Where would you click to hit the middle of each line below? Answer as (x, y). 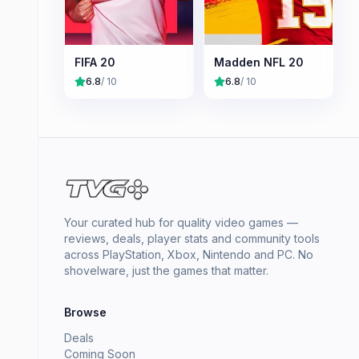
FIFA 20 (95, 62)
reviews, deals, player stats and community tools (192, 238)
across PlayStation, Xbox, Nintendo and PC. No (189, 254)
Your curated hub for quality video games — (181, 222)
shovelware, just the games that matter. (166, 270)
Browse (85, 312)
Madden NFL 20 (259, 62)
